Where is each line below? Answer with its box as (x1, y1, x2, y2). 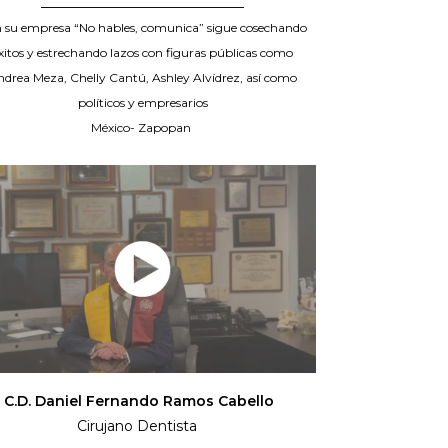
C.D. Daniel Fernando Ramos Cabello (3, 392, 282, 411)
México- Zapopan (91, 120, 195, 136)
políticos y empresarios (77, 95, 208, 111)
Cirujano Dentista (76, 417, 209, 436)
